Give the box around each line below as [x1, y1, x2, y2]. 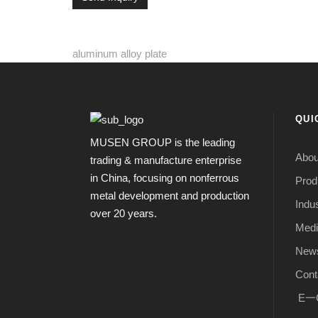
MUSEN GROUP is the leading [90, 136, 235, 149]
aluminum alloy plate [72, 48, 167, 60]
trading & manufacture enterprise [90, 154, 241, 167]
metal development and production [90, 190, 249, 202]
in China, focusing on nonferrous [90, 172, 239, 185]
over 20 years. [90, 207, 157, 220]
